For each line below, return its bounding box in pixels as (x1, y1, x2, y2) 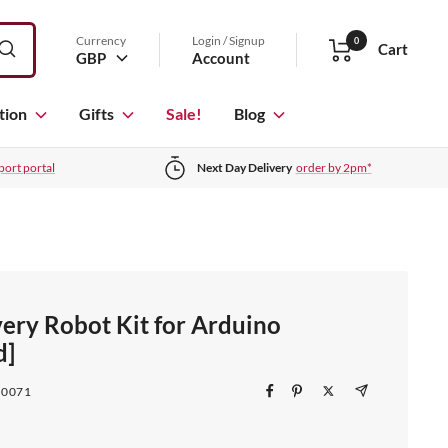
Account (192, 48, 250, 67)
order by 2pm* (295, 160, 372, 175)
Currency (76, 32, 126, 48)
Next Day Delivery (196, 160, 292, 175)
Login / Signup (192, 32, 265, 48)
